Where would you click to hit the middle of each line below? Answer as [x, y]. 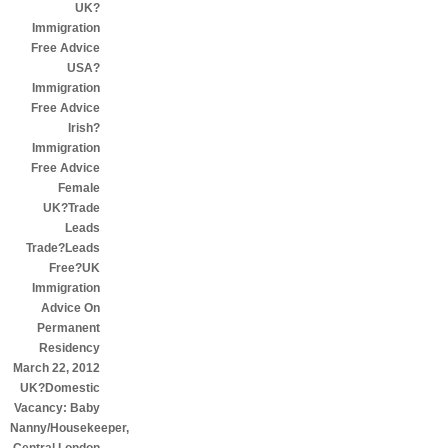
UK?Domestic [60, 388]
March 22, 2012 [56, 368]
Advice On [70, 308]
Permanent [68, 328]
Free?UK [74, 268]
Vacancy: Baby [57, 408]
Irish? [84, 128]
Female [79, 188]
